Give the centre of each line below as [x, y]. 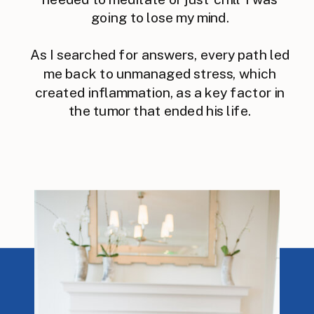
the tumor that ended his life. [160, 111]
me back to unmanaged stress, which [160, 73]
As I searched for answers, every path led [160, 55]
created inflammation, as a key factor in [160, 92]
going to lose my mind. [160, 18]
